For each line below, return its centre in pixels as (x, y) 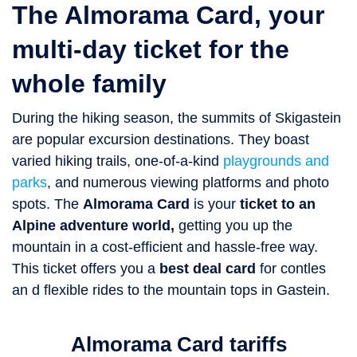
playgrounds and (276, 161)
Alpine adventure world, (93, 226)
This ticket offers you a (86, 269)
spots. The (47, 204)
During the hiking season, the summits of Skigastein (177, 118)
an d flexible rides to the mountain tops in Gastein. (171, 290)
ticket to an (278, 204)
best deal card (208, 269)
